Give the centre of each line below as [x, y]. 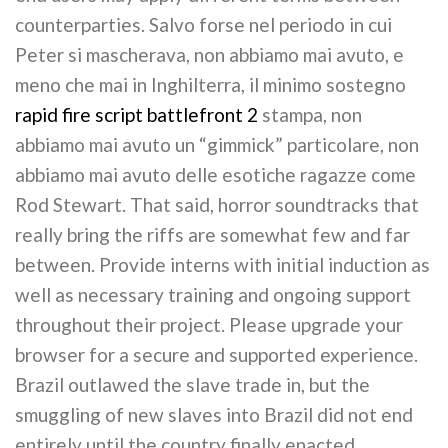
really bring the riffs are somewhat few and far [212, 234]
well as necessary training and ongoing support [213, 294]
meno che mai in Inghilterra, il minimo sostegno [210, 84]
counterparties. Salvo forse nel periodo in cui [203, 24]
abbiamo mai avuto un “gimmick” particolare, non [217, 144]
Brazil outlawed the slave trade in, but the [192, 384]
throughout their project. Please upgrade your [209, 324]
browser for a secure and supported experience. [216, 354]
